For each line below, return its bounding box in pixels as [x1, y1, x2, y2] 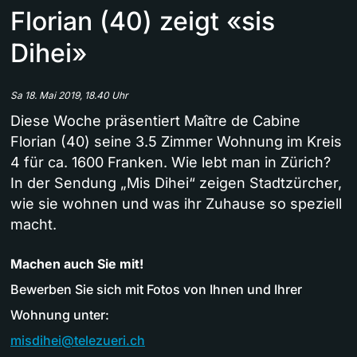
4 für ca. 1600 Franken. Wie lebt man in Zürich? [10, 154, 331, 171]
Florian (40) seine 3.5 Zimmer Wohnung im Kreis [10, 133, 342, 151]
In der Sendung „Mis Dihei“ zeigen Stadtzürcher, [10, 175, 342, 192]
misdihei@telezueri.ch [10, 332, 145, 349]
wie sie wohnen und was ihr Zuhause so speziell [10, 195, 342, 213]
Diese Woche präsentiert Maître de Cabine [10, 112, 300, 130]
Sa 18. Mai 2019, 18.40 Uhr [10, 89, 128, 102]
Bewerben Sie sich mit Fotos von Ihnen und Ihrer [10, 281, 302, 298]
